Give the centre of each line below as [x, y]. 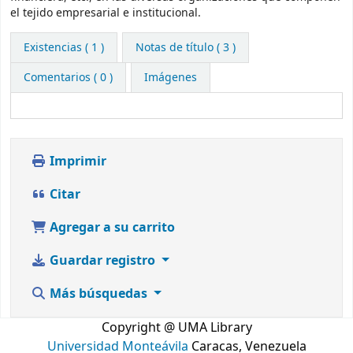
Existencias [53, 48]
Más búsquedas [98, 294]
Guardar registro [102, 261]
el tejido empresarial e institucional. [106, 13]
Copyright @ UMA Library [176, 328]
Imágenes [170, 78]
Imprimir [76, 162]
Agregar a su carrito [111, 228]
